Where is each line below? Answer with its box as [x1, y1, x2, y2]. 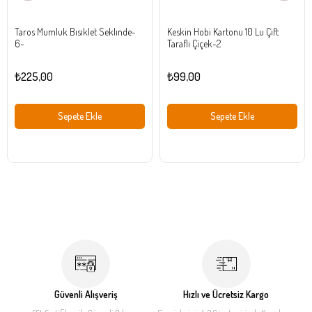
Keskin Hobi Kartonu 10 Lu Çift [167, 26, 279, 38]
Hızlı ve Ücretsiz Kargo [183, 288, 270, 300]
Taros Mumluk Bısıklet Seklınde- [15, 26, 136, 38]
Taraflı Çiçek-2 [167, 38, 221, 49]
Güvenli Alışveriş [54, 288, 118, 300]
